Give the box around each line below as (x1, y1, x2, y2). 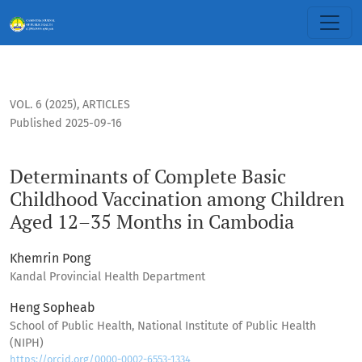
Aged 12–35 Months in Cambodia (10, 208, 294, 235)
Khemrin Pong (10, 250, 90, 267)
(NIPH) (10, 336, 44, 351)
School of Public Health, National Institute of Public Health (10, 319, 316, 334)
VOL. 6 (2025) (10, 98, 77, 112)
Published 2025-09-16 (10, 116, 122, 131)
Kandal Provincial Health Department (10, 270, 205, 284)
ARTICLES (82, 98, 130, 112)
